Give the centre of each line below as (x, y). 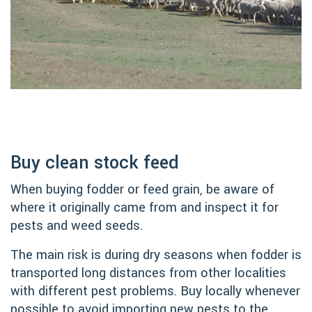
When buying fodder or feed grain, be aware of (142, 189)
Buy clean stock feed (95, 163)
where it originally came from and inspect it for (145, 207)
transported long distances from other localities (148, 273)
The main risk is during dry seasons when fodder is (156, 255)
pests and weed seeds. (77, 225)
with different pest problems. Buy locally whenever (155, 291)
